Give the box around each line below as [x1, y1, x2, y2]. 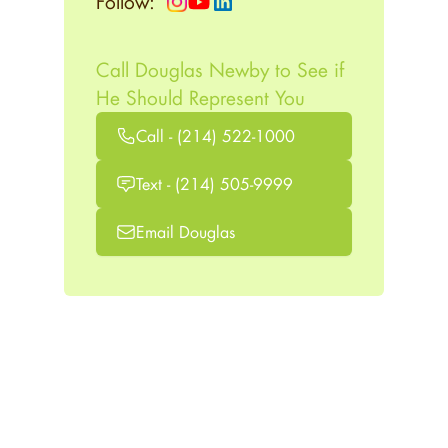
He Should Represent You [96, 84, 305, 110]
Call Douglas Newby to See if [96, 56, 344, 82]
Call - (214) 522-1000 [136, 124, 295, 146]
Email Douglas [136, 220, 235, 242]
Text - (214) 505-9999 [136, 172, 293, 194]
